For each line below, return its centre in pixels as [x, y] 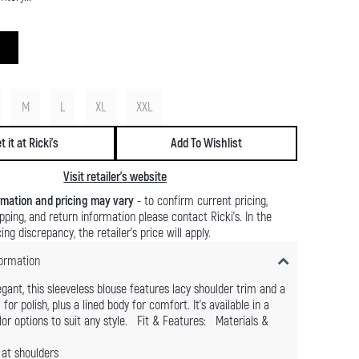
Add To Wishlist [206, 144]
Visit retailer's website [115, 177]
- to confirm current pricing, [200, 202]
